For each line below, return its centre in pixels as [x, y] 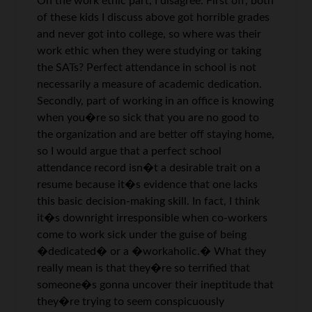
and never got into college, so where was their [149, 34]
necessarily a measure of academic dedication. [150, 84]
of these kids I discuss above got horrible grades [154, 17]
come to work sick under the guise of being [142, 234]
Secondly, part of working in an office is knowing [156, 101]
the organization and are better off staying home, [156, 134]
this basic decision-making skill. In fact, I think [149, 201]
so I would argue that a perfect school [130, 151]
